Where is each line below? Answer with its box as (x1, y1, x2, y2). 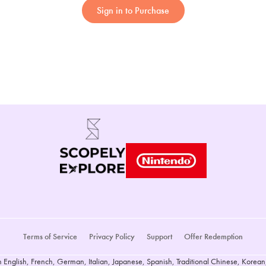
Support (147, 231, 172, 242)
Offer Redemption (184, 231, 243, 242)
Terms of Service (23, 231, 77, 242)
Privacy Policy (89, 231, 135, 242)
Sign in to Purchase (97, 4, 169, 17)
